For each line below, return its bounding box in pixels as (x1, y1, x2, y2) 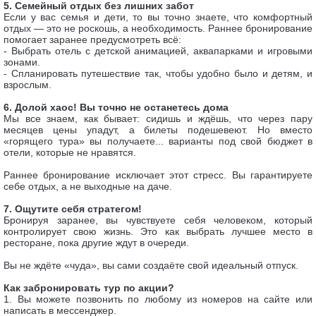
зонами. (4, 56, 40, 68)
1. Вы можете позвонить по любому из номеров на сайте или (4, 293, 312, 305)
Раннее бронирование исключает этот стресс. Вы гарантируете (4, 169, 312, 181)
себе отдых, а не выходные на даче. (4, 181, 172, 192)
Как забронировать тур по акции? (4, 282, 174, 293)
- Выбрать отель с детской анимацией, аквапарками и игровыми (4, 45, 312, 56)
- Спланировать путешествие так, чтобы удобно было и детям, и (4, 68, 312, 79)
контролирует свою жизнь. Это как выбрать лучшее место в (4, 226, 312, 237)
